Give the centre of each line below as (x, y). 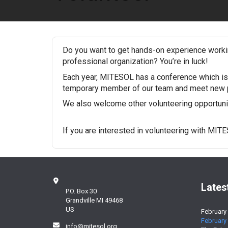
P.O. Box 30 (81, 191)
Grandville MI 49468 (94, 200)
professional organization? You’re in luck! (136, 61)
